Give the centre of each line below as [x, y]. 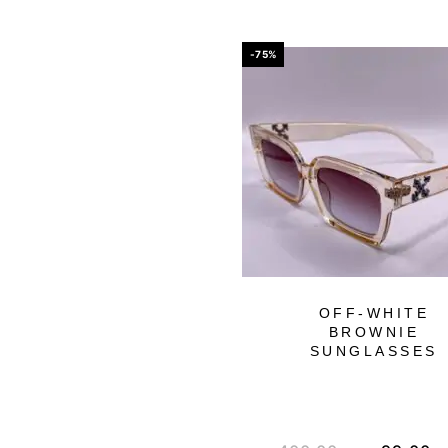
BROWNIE [373, 332]
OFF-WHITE [373, 313]
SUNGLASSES [373, 351]
